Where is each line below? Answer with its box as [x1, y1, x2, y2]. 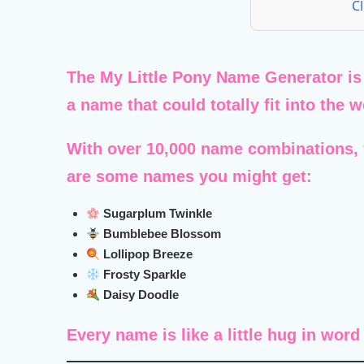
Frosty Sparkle [103, 267, 187, 282]
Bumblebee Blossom [103, 227, 222, 241]
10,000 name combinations [146, 140, 354, 158]
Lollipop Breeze [103, 247, 193, 262]
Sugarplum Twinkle [103, 206, 213, 221]
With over [67, 140, 147, 158]
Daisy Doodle [103, 288, 180, 302]
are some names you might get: [67, 167, 313, 186]
